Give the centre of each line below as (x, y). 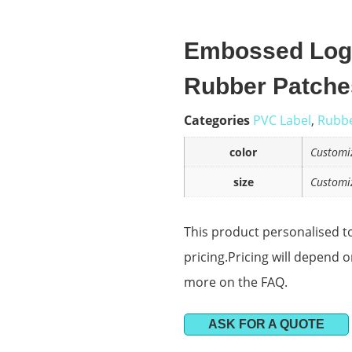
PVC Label (282, 120)
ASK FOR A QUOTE (266, 324)
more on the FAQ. (236, 282)
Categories (217, 120)
